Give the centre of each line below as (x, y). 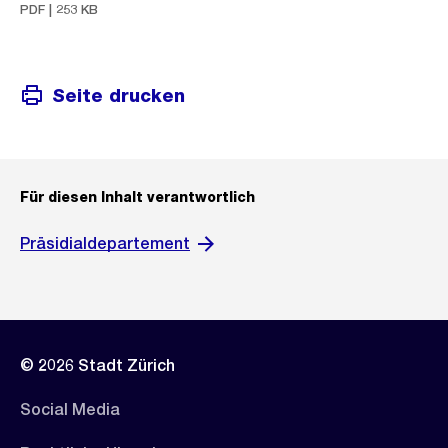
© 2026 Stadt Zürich (97, 365)
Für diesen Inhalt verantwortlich (137, 197)
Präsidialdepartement (105, 243)
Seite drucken (118, 95)
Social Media (70, 409)
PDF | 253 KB (59, 9)
